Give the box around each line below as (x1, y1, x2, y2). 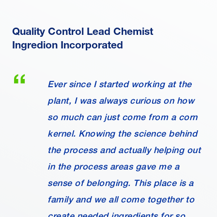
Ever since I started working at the (47, 79, 192, 89)
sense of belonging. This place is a (47, 178, 194, 188)
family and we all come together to (47, 194, 194, 204)
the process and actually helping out (47, 145, 201, 155)
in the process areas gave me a (47, 161, 179, 171)
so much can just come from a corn (47, 112, 198, 122)
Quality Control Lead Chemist (12, 25, 153, 37)
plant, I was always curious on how (47, 95, 194, 106)
